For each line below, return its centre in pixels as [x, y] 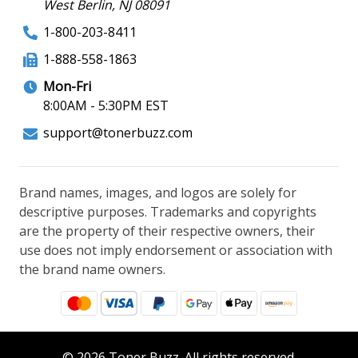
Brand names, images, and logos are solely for [158, 192]
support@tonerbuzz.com [118, 132]
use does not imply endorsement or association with [176, 250]
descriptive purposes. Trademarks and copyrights [168, 211]
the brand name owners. [92, 269]
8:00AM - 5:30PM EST [106, 105]
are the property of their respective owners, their [167, 231]
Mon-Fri [67, 86]
